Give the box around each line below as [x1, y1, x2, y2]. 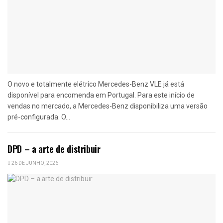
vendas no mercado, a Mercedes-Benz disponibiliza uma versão [7, 102, 208, 111]
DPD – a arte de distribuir [7, 142, 101, 156]
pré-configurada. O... [7, 113, 70, 121]
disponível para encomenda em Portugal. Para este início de [7, 91, 195, 100]
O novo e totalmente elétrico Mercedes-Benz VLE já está [7, 80, 184, 89]
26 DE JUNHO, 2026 [10, 160, 58, 167]
